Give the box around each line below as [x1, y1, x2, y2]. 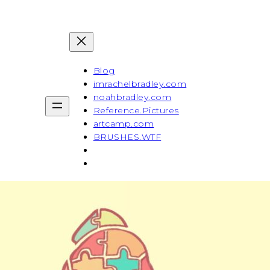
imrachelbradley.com [93, 78, 187, 90]
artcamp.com [93, 118, 154, 130]
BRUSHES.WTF [93, 131, 162, 143]
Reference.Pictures [93, 105, 179, 116]
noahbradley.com [93, 92, 172, 103]
